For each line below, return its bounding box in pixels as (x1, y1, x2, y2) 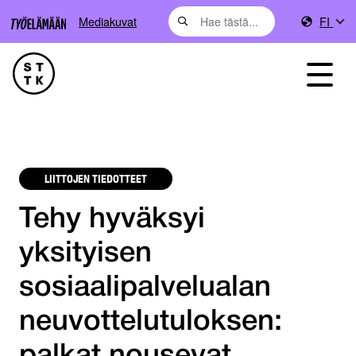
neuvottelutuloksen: (19, 309, 282, 336)
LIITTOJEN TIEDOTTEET (44, 171, 147, 186)
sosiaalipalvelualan (19, 275, 271, 302)
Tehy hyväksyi (19, 207, 205, 234)
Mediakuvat (79, 13, 137, 29)
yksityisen (19, 241, 152, 268)
